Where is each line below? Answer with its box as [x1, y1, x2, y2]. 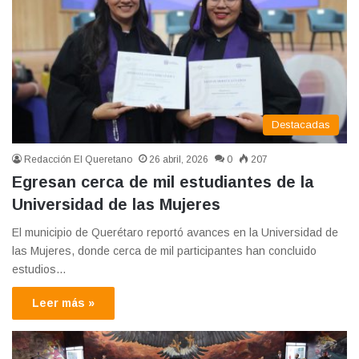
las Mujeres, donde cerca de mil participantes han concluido [12, 244, 317, 258]
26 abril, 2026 [149, 154, 208, 166]
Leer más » [32, 296, 95, 310]
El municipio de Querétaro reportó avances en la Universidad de [12, 226, 338, 240]
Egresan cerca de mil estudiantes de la [12, 173, 314, 192]
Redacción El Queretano [24, 154, 132, 166]
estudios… [12, 263, 67, 276]
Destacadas [272, 119, 330, 131]
